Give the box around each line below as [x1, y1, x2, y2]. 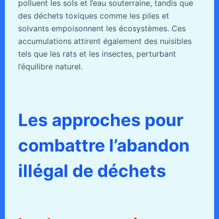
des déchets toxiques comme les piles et [18, 10, 169, 21]
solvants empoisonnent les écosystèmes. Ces [18, 23, 186, 33]
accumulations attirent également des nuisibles [18, 36, 192, 46]
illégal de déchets [18, 160, 166, 181]
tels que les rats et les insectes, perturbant [18, 48, 176, 59]
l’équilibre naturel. [18, 61, 83, 71]
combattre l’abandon [18, 134, 190, 155]
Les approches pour [18, 109, 183, 130]
